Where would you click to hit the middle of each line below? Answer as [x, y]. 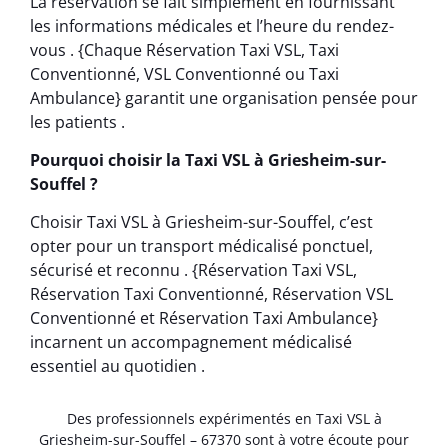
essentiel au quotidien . [117, 366]
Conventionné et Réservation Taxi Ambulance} [204, 318]
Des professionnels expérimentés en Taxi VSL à [224, 419]
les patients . [77, 121]
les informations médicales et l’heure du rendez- [212, 25]
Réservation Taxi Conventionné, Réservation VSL [211, 294]
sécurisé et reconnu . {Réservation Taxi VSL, [193, 270]
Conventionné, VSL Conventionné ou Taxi [184, 73]
